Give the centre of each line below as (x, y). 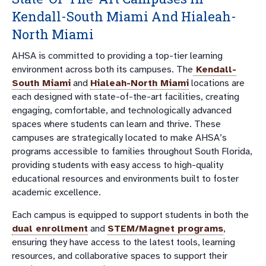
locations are (217, 83)
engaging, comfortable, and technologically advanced (122, 110)
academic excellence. (56, 192)
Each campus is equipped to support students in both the (130, 215)
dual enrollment (50, 228)
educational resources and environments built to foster (125, 178)
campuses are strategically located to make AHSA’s (119, 137)
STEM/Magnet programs (165, 228)
